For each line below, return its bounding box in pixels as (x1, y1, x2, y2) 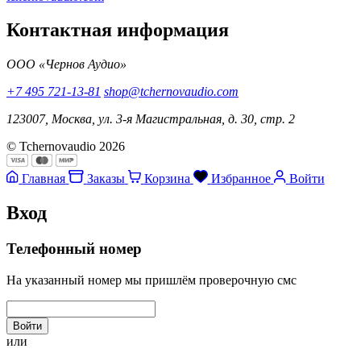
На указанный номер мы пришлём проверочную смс (6, 272, 297, 287)
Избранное (210, 172, 271, 186)
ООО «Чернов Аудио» (6, 57, 127, 72)
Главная (22, 172, 66, 186)
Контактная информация (6, 19, 229, 41)
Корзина (143, 172, 190, 186)
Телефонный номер (6, 240, 142, 258)
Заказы (86, 172, 125, 186)
